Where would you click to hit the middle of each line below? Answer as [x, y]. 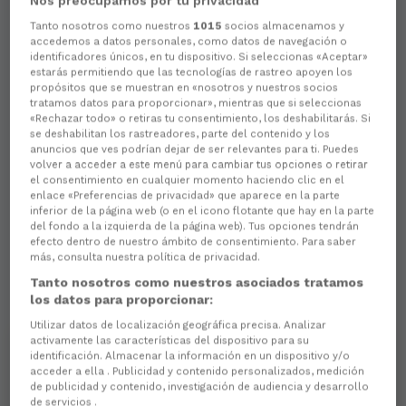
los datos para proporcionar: [122, 300]
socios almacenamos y [283, 26]
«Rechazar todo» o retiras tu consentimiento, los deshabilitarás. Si [201, 118]
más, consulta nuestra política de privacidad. [145, 257]
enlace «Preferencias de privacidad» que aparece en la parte [185, 195]
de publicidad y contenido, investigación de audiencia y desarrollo [200, 387]
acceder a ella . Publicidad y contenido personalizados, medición [198, 371]
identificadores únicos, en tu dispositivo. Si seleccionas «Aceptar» [199, 57]
